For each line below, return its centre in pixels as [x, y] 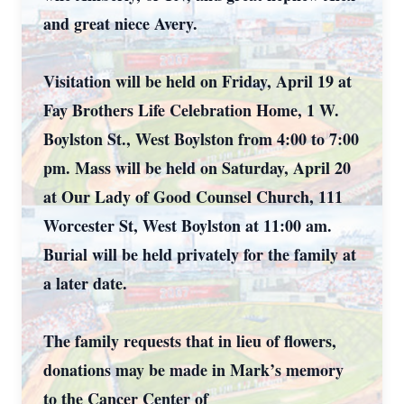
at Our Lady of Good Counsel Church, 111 [193, 197]
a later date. [88, 283]
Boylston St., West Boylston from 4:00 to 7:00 [201, 139]
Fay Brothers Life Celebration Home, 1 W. [191, 110]
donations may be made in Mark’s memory [193, 370]
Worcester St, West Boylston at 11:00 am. [188, 225]
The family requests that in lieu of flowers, [190, 341]
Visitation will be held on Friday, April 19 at [197, 81]
